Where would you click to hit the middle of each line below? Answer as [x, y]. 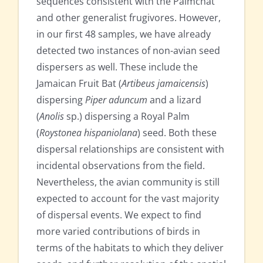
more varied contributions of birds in [118, 232]
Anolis [52, 117]
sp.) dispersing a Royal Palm [127, 117]
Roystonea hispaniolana [88, 133]
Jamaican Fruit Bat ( [79, 84]
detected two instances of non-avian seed [128, 51]
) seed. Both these [177, 133]
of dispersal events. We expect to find [119, 215]
